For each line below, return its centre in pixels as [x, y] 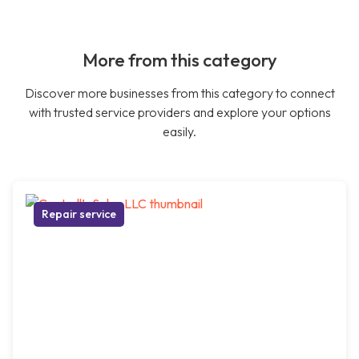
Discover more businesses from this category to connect [179, 93]
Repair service [79, 214]
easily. [179, 132]
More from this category [179, 61]
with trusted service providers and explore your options [179, 113]
